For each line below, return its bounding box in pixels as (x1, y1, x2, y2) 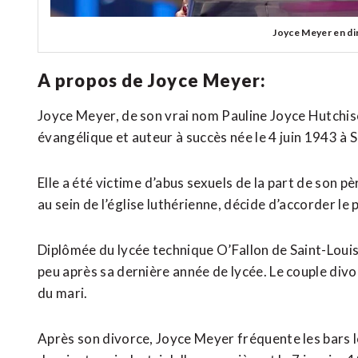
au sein (38, 195, 83, 213)
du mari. (38, 284, 88, 301)
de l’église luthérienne (82, 195, 218, 213)
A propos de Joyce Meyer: (38, 69, 267, 91)
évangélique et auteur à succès (38, 128, 230, 145)
